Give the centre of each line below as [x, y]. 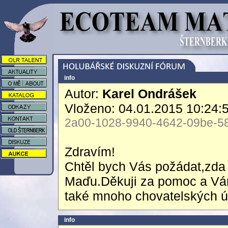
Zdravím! [90, 152]
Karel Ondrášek [149, 94]
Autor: [83, 94]
